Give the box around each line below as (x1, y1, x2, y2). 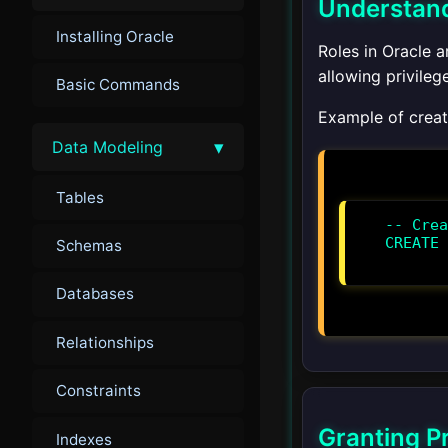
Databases (56, 284, 134, 304)
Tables (56, 187, 104, 207)
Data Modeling (52, 137, 163, 158)
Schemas (56, 236, 122, 255)
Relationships (56, 332, 154, 352)
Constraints (56, 381, 141, 401)
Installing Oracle (56, 26, 174, 46)
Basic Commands (56, 75, 180, 95)
